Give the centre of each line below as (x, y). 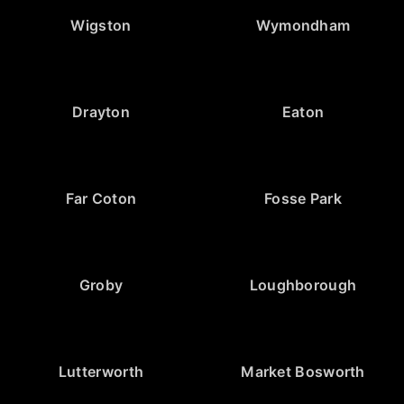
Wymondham (303, 26)
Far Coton (101, 199)
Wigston (101, 26)
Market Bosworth (303, 372)
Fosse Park (303, 199)
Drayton (101, 112)
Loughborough (303, 285)
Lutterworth (101, 372)
